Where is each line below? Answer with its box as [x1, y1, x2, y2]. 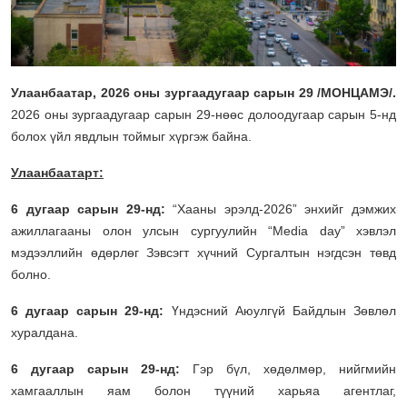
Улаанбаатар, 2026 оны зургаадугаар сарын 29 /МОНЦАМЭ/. [11, 85, 396, 101]
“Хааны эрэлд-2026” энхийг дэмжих [164, 202, 397, 217]
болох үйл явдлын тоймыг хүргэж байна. [11, 129, 252, 144]
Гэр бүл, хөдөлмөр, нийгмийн [193, 362, 396, 377]
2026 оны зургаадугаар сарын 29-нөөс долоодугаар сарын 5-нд [11, 107, 396, 123]
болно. [11, 267, 51, 283]
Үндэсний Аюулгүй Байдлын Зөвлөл [164, 303, 397, 319]
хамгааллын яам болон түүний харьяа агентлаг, [11, 383, 396, 399]
